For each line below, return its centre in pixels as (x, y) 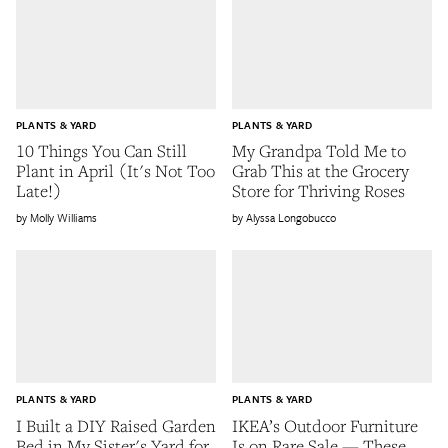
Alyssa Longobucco (291, 217)
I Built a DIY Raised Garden (116, 425)
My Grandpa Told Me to (319, 150)
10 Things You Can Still (101, 150)
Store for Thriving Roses (318, 190)
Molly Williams (63, 217)
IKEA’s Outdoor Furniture (325, 425)
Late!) (39, 190)
